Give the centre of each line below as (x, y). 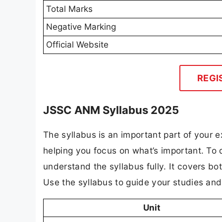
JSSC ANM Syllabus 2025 (111, 110)
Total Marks (69, 9)
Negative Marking (81, 27)
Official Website (77, 45)
